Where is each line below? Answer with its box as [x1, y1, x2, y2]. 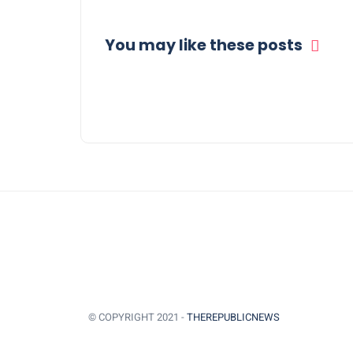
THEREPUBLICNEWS [187, 311, 280, 323]
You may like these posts [105, 35, 303, 56]
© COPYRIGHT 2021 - [88, 311, 187, 323]
